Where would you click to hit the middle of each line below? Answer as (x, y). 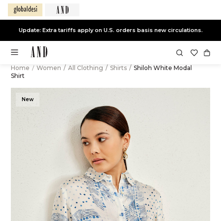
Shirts (119, 68)
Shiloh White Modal (162, 68)
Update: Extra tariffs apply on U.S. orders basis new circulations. (110, 30)
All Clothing (86, 68)
